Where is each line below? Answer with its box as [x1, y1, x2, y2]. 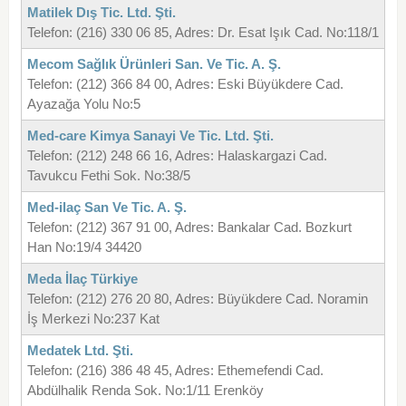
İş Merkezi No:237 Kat [26, 311, 159, 327]
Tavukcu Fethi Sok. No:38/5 [26, 168, 190, 184]
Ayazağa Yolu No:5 [26, 96, 140, 112]
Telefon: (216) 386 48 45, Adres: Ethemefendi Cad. [26, 362, 324, 379]
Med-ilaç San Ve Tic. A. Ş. [26, 199, 187, 216]
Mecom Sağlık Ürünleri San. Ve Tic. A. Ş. [26, 56, 281, 72]
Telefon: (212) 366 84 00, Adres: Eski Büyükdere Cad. [26, 76, 343, 92]
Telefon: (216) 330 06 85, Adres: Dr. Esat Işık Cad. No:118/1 [26, 24, 379, 41]
